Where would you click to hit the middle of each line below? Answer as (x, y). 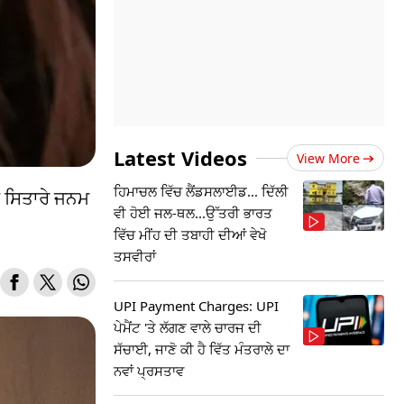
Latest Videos (180, 158)
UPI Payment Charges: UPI (196, 306)
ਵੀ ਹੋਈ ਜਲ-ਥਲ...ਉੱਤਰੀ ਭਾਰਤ (193, 213)
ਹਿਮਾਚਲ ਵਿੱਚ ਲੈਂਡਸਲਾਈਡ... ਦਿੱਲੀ (201, 191)
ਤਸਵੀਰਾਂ (135, 256)
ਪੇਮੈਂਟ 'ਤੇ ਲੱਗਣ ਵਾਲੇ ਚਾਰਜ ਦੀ (188, 327)
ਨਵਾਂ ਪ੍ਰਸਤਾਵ (149, 371)
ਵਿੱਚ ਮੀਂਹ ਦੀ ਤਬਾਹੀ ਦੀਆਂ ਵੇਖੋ (190, 234)
